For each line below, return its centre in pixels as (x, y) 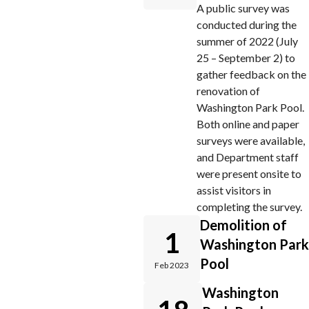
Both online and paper (248, 124)
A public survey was (243, 8)
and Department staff (248, 157)
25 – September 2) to (246, 58)
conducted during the (247, 24)
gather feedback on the (251, 74)
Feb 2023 (172, 265)
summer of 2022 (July (247, 41)
